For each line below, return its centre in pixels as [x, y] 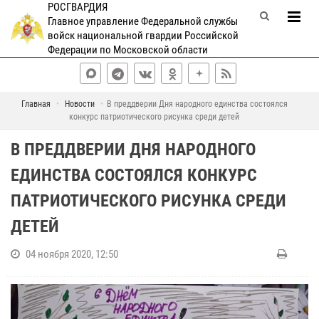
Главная [36, 104]
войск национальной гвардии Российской [143, 36]
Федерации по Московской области [127, 50]
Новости [79, 104]
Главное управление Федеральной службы [142, 21]
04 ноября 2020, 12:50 [72, 254]
